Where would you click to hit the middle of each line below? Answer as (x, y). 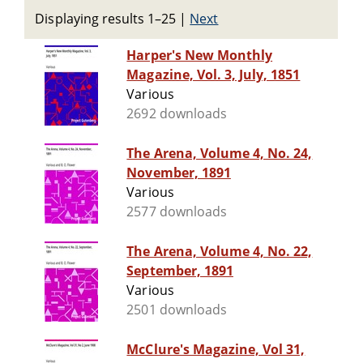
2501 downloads (177, 310)
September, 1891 (180, 271)
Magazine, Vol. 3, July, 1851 (214, 75)
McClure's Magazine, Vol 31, (216, 350)
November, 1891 (179, 173)
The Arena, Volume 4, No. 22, (220, 252)
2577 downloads (177, 212)
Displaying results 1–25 (106, 19)
